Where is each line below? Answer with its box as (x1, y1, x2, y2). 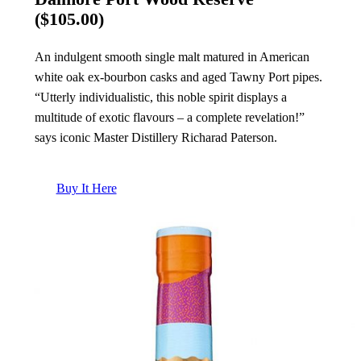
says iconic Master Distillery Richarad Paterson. (34, 130, 277, 144)
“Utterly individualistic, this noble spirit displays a (34, 89, 287, 104)
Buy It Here (56, 181, 117, 196)
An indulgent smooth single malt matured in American (34, 49, 309, 64)
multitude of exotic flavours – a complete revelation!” (34, 110, 305, 124)
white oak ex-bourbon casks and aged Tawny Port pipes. (34, 69, 322, 84)
